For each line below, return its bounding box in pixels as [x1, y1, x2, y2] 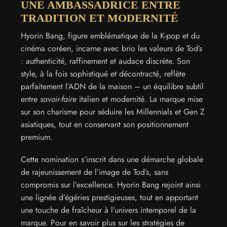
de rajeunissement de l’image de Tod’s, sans [21, 166, 168, 178]
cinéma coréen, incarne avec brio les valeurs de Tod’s [21, 43, 202, 55]
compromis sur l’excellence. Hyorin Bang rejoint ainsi [21, 178, 201, 191]
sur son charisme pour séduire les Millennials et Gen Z [21, 106, 205, 118]
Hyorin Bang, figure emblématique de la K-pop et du [21, 30, 200, 42]
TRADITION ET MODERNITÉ [21, 12, 178, 25]
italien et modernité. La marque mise [77, 93, 203, 105]
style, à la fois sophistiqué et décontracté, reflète [21, 68, 185, 80]
